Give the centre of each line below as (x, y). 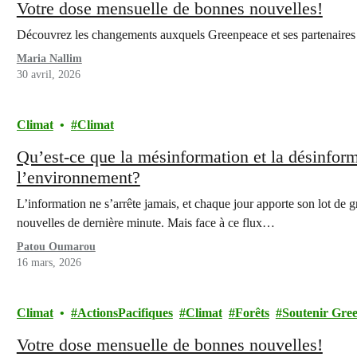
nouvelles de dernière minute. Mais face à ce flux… (145, 223)
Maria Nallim (49, 59)
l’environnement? (78, 177)
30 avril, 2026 (48, 75)
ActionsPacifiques (125, 313)
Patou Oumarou (56, 247)
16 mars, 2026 (49, 263)
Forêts (252, 313)
